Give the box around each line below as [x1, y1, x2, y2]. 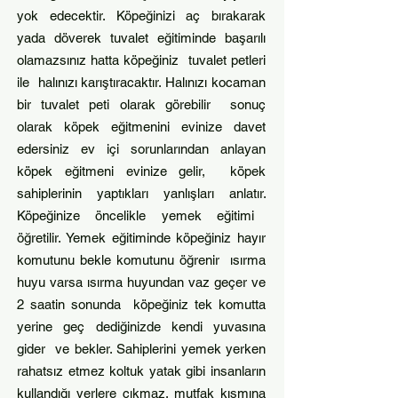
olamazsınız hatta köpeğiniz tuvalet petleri [17, 52, 266, 68]
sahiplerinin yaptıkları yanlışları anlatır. [17, 186, 266, 201]
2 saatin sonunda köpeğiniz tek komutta [17, 297, 266, 312]
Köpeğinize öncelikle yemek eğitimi [17, 208, 254, 223]
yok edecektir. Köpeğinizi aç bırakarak [17, 8, 266, 23]
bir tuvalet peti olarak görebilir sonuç [17, 97, 266, 112]
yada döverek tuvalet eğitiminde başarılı [17, 30, 266, 45]
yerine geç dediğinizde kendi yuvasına [17, 319, 266, 334]
